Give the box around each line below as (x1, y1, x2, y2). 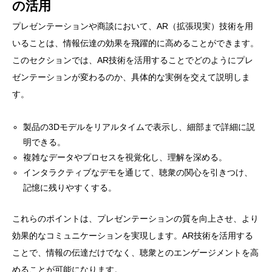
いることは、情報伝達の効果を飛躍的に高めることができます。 (12, 38, 259, 49)
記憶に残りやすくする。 (23, 183, 117, 193)
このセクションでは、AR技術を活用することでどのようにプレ (12, 55, 253, 66)
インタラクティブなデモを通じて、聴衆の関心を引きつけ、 (23, 168, 253, 178)
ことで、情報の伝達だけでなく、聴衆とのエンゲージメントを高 (12, 248, 259, 258)
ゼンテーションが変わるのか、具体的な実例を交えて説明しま (12, 72, 250, 83)
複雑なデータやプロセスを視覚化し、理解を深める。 (23, 152, 228, 163)
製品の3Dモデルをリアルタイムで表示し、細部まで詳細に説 (23, 122, 256, 132)
